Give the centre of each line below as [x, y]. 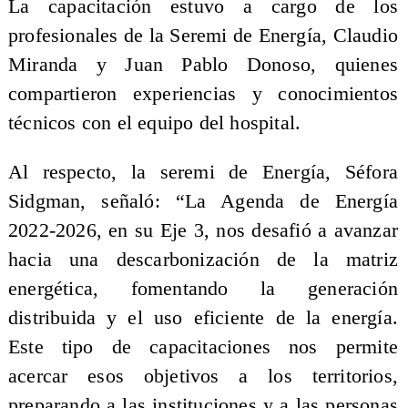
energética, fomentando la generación [203, 288]
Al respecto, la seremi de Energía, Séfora [203, 172]
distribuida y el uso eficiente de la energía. [203, 317]
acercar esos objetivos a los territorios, [203, 376]
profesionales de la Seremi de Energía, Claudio [203, 36]
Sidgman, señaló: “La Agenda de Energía [203, 201]
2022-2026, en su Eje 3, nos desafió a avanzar [203, 230]
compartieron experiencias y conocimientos [203, 94]
